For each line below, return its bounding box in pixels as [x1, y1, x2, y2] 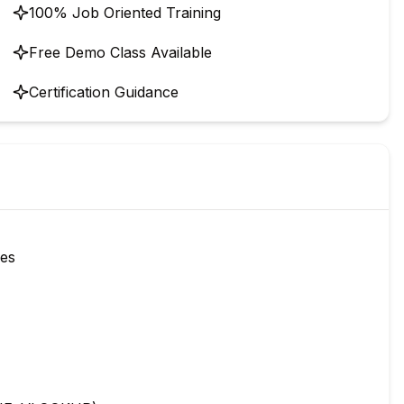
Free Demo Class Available [29, 43, 212, 61]
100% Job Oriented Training [29, 4, 221, 22]
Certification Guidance [29, 83, 179, 101]
